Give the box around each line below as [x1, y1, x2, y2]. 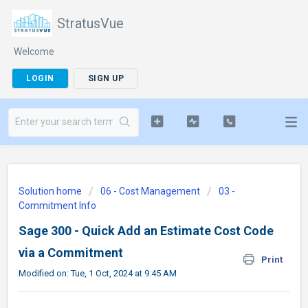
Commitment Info [19, 200, 96, 211]
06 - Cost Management [100, 186, 200, 197]
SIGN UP [87, 74, 124, 83]
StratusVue [57, 15, 124, 32]
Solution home [19, 186, 84, 197]
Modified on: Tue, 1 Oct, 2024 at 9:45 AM [19, 268, 177, 278]
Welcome [14, 46, 54, 57]
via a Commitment [19, 245, 123, 260]
